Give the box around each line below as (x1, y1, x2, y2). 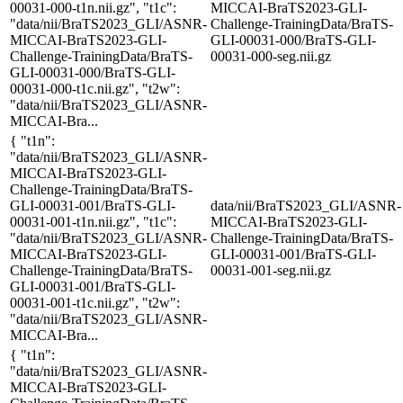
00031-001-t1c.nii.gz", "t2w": (10, 294, 180, 310)
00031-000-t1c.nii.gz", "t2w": (10, 80, 180, 96)
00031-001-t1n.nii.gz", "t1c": (10, 213, 176, 229)
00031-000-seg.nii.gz (210, 48, 331, 64)
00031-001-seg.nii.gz (210, 262, 331, 278)
